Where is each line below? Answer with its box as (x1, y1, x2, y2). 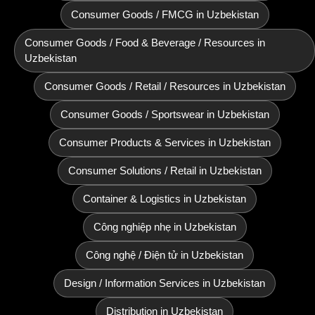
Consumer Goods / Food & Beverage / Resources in (25, 37, 265, 49)
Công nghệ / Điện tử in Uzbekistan (86, 249, 243, 261)
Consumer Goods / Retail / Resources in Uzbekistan (44, 80, 285, 92)
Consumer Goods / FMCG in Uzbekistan (70, 8, 259, 20)
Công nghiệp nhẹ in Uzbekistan (93, 221, 236, 233)
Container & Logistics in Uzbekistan (83, 193, 246, 205)
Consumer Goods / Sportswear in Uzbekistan (60, 108, 269, 120)
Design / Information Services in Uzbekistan (64, 277, 265, 289)
